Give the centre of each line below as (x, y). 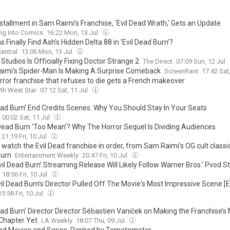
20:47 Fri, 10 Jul (106, 155)
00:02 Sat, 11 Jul (27, 117)
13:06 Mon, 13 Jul (47, 52)
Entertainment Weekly (47, 155)
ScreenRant (181, 71)
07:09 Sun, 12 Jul (202, 61)
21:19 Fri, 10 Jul (25, 136)
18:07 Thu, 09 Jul (101, 221)
